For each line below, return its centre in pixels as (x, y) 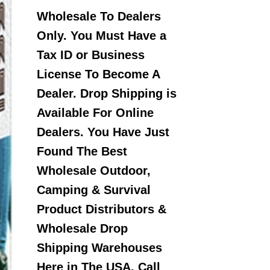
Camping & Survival (94, 190)
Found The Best (82, 151)
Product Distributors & (102, 209)
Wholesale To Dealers (99, 16)
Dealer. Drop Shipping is (107, 93)
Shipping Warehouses (99, 247)
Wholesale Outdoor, (94, 170)
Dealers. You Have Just (103, 132)
